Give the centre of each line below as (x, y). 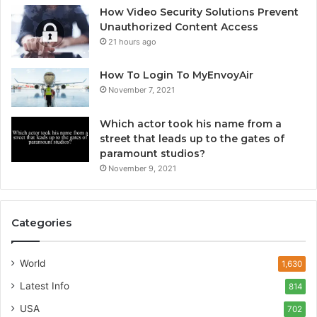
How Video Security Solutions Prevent (199, 12)
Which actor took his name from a (191, 124)
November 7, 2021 (142, 90)
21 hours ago (132, 41)
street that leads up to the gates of (192, 139)
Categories (41, 223)
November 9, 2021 (142, 169)
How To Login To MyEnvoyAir (177, 75)
